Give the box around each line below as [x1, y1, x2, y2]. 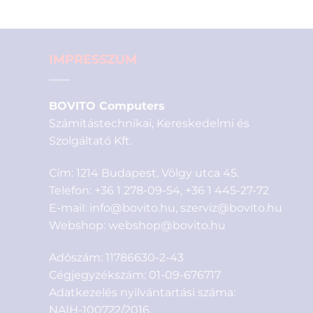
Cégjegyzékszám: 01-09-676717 [48, 268, 221, 282]
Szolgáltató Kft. [48, 134, 132, 148]
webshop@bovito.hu [108, 219, 226, 233]
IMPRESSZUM [48, 52, 137, 68]
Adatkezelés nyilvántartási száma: [48, 285, 235, 299]
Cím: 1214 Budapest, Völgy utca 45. [48, 166, 239, 180]
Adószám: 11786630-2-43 [48, 250, 184, 264]
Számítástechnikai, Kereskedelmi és [48, 117, 249, 131]
